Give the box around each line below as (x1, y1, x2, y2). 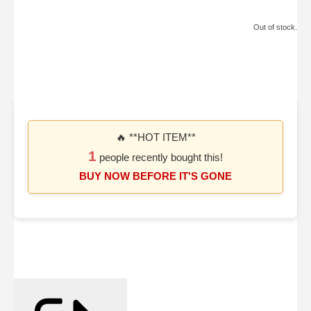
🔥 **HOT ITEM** (115, 131, 196, 143)
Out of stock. (253, 23, 297, 32)
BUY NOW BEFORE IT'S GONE (79, 169, 232, 182)
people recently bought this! (96, 151, 223, 163)
